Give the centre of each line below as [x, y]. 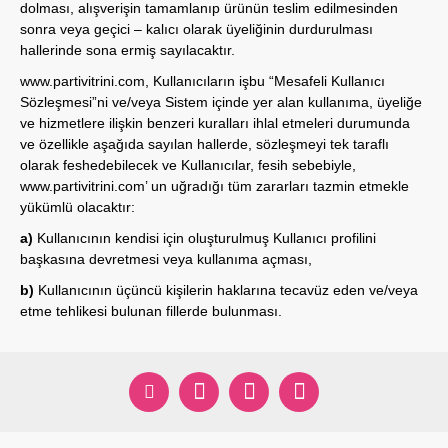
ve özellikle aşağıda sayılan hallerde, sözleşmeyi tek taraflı [204, 144]
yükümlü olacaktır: [77, 207]
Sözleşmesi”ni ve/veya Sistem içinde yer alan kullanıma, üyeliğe [221, 102]
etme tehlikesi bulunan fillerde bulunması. [151, 311]
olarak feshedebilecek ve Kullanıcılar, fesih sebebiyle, [188, 165]
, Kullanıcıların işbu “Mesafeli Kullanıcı [265, 81]
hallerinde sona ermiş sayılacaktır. [127, 50]
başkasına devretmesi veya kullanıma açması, [166, 259]
